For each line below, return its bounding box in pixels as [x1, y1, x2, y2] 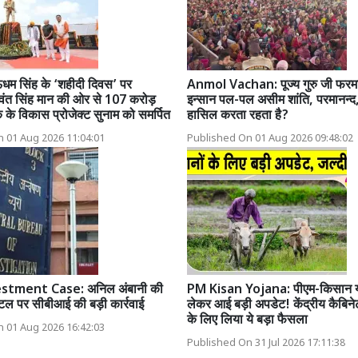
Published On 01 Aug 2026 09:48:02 [187, 132, 353, 145]
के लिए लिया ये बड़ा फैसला [187, 312, 308, 329]
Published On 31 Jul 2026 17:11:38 [187, 336, 345, 350]
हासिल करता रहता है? [187, 107, 288, 125]
